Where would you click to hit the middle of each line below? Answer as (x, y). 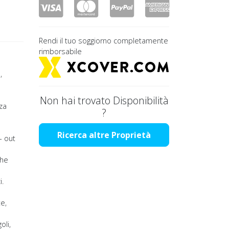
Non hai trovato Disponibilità (104, 100)
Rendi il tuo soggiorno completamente (104, 41)
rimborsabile (60, 51)
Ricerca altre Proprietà (104, 135)
